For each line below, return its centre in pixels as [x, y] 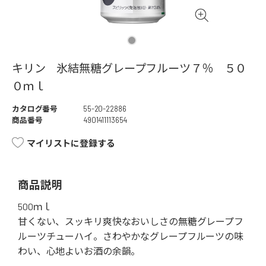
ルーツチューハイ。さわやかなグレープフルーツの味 [131, 236]
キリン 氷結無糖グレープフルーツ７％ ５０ [129, 68]
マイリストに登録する [71, 143]
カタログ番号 [35, 109]
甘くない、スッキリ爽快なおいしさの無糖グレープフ [131, 221]
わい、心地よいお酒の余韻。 [79, 251]
